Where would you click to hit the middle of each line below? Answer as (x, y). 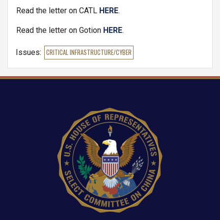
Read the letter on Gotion (60, 30)
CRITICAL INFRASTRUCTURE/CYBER (89, 53)
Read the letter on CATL (58, 11)
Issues (28, 53)
